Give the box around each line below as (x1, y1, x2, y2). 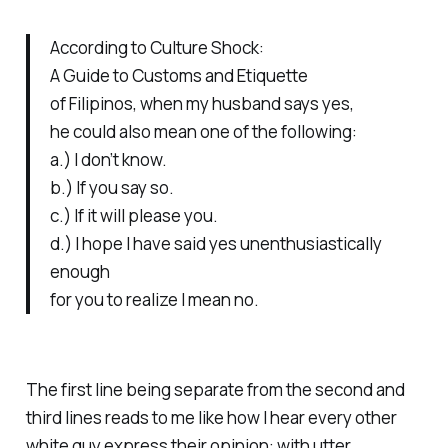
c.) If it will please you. (49, 204, 218, 228)
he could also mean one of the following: (49, 120, 357, 144)
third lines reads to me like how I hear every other (25, 405, 397, 429)
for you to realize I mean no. (49, 288, 259, 312)
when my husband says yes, (139, 92, 354, 116)
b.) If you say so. (49, 176, 174, 200)
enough (49, 260, 110, 284)
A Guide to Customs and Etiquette (49, 64, 308, 88)
